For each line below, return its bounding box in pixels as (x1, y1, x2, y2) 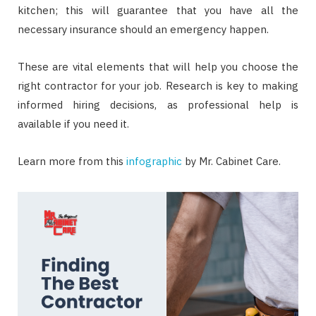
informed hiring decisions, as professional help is (18, 98, 298, 111)
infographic (126, 154, 182, 168)
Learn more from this (18, 154, 126, 168)
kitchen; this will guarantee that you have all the (18, 4, 298, 17)
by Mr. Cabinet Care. (182, 154, 281, 168)
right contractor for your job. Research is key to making (18, 79, 298, 92)
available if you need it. (18, 117, 129, 130)
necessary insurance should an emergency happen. (18, 23, 269, 36)
